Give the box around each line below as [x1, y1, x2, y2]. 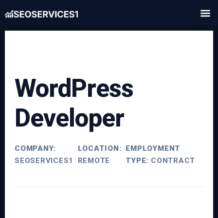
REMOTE [77, 156, 110, 165]
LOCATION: [77, 144, 122, 153]
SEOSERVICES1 [15, 156, 74, 165]
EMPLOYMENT [126, 144, 181, 153]
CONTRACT [148, 156, 196, 165]
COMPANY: [15, 144, 56, 153]
